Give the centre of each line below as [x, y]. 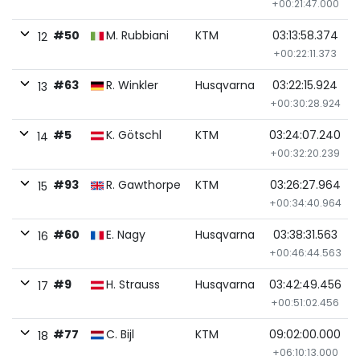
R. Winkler [132, 85]
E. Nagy [126, 235]
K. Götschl [134, 135]
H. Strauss [133, 284]
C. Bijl [120, 334]
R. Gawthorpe [143, 185]
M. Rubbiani [137, 35]
